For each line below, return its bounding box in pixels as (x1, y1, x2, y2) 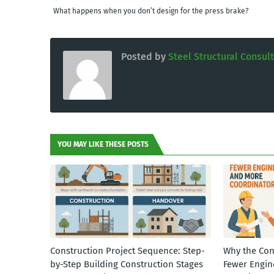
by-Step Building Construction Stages (50, 259, 203, 270)
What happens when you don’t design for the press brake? (53, 7, 249, 15)
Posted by (121, 51, 166, 62)
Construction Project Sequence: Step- (50, 245, 205, 256)
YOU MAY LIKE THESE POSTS (57, 140, 149, 149)
